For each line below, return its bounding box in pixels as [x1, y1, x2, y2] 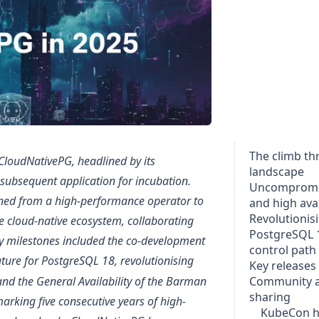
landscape [249, 163, 304, 179]
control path [249, 241, 316, 258]
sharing [249, 288, 291, 305]
